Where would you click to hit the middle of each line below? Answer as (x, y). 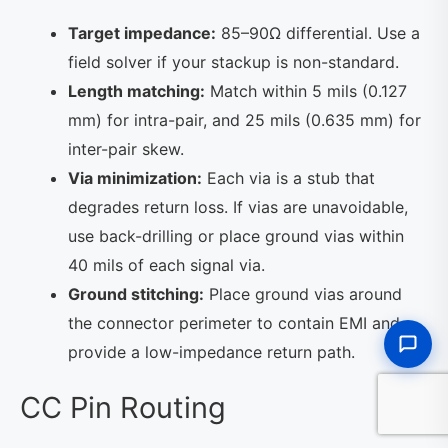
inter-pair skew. (126, 148)
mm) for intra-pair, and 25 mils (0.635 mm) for (244, 119)
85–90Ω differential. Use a (318, 32)
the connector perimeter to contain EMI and (234, 322)
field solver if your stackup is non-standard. (233, 61)
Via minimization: (135, 177)
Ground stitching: (136, 293)
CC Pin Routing (123, 407)
